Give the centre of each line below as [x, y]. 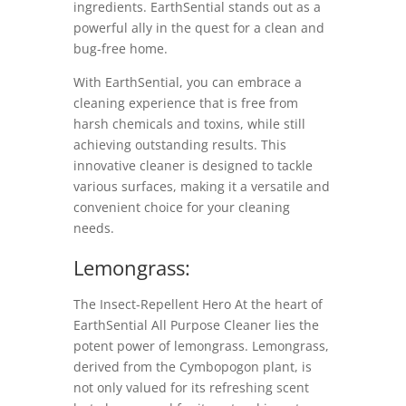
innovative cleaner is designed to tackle [193, 166]
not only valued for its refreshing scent [191, 388]
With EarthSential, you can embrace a [187, 82]
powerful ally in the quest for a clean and [198, 28]
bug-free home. [120, 49]
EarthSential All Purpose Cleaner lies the [196, 325]
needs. [93, 228]
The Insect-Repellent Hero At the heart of [198, 304]
